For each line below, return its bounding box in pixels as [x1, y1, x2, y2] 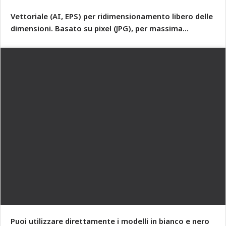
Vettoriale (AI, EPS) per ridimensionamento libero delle [11, 11, 213, 22]
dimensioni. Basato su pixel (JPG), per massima [11, 23, 183, 34]
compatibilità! [11, 35, 62, 46]
